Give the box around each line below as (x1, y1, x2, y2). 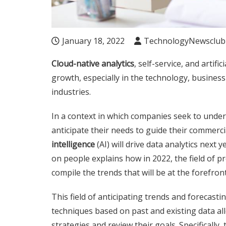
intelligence (51, 138, 95, 150)
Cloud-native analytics (51, 58, 134, 69)
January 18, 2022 (62, 35, 125, 46)
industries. (51, 86, 91, 97)
